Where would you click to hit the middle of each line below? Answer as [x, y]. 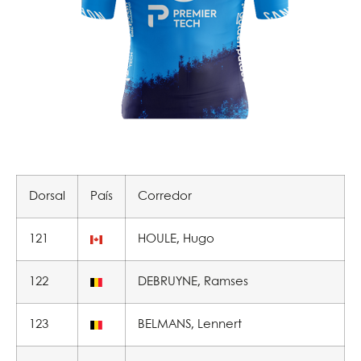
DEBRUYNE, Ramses [193, 282]
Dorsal [47, 197]
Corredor [165, 197]
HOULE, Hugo [176, 239]
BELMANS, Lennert [190, 325]
